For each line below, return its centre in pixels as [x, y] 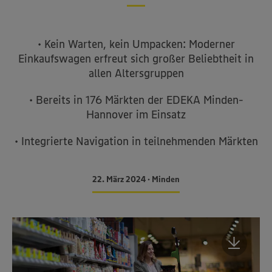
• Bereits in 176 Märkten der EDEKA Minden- [136, 100]
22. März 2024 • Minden [136, 179]
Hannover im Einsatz [136, 114]
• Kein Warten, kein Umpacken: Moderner [136, 44]
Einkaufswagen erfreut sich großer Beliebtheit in [136, 59]
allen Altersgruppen [136, 73]
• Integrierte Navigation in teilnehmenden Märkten [136, 141]
